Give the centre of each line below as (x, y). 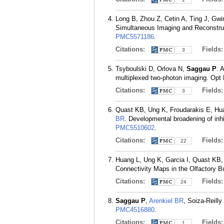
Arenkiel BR (166, 201)
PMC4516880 (135, 210)
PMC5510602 (135, 128)
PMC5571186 (135, 37)
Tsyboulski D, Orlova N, (151, 69)
